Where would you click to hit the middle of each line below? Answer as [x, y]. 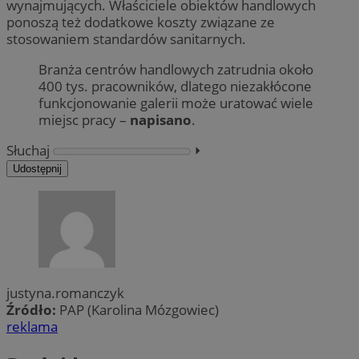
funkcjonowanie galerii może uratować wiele [176, 103]
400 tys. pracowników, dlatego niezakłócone [175, 87]
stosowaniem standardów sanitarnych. [126, 38]
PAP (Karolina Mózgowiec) [139, 310]
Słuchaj [28, 151]
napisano [161, 120]
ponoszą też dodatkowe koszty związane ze [141, 22]
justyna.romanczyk [65, 293]
